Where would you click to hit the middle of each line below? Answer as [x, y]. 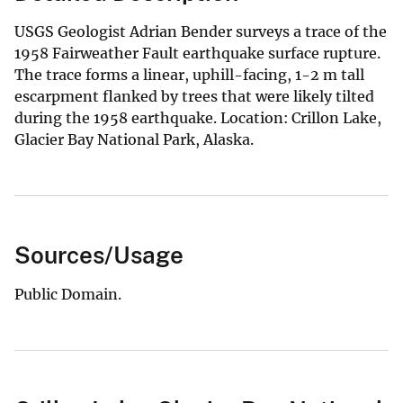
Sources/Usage [99, 255]
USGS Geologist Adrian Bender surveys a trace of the [201, 31]
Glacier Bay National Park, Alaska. [134, 139]
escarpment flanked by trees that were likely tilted [194, 96]
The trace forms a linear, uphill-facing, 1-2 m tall [189, 74]
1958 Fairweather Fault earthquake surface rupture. [197, 53]
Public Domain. [68, 294]
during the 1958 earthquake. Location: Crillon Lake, [198, 117]
